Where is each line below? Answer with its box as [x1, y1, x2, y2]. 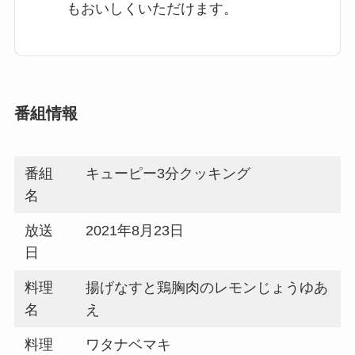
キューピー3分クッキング [86, 165, 251, 181]
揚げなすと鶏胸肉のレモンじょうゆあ [86, 279, 329, 296]
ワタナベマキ [86, 336, 172, 353]
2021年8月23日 [86, 222, 185, 239]
